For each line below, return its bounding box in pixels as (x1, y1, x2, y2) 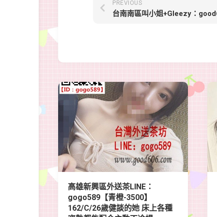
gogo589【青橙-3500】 (68, 192, 152, 202)
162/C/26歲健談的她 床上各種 (68, 203, 172, 213)
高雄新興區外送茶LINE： (68, 182, 154, 191)
